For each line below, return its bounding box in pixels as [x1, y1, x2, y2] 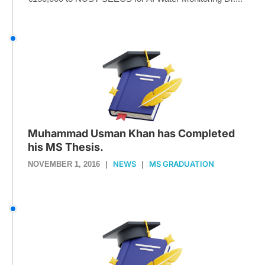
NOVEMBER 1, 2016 [28, 159, 100, 169]
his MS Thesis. [28, 140, 104, 153]
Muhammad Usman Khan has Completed [28, 127, 235, 140]
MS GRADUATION [149, 159, 214, 169]
